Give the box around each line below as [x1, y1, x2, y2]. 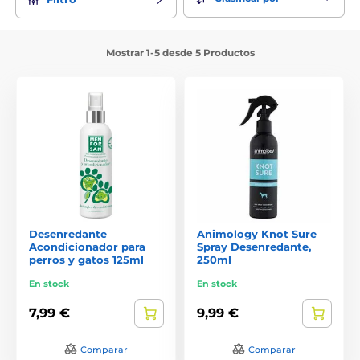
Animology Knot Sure [197, 227, 317, 240]
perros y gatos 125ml [29, 252, 144, 266]
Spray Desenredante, [197, 239, 311, 253]
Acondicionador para [29, 239, 145, 253]
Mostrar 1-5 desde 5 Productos [105, 46, 255, 59]
